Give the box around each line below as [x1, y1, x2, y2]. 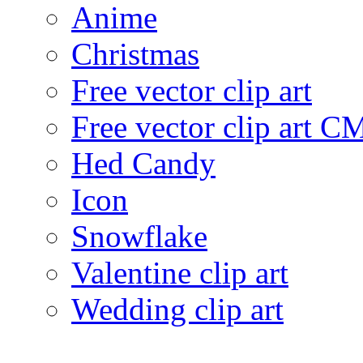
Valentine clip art [71, 254, 288, 290]
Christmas [71, 36, 199, 71]
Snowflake [71, 218, 207, 254]
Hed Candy [71, 145, 216, 181]
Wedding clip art [71, 291, 284, 327]
